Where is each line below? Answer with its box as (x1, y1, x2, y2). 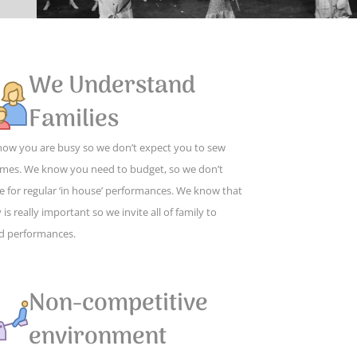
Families (29, 100, 119, 139)
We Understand (29, 66, 195, 106)
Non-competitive (29, 284, 208, 324)
